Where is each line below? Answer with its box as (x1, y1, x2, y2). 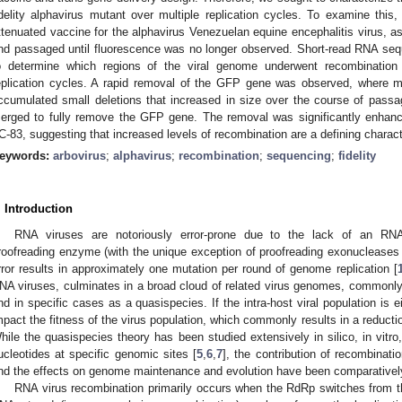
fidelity (338, 148, 376, 162)
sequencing (267, 148, 331, 162)
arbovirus (53, 148, 106, 162)
